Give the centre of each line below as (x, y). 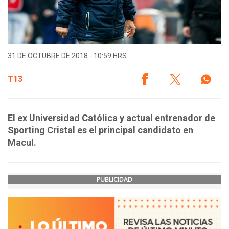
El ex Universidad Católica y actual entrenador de (111, 118)
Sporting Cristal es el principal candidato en (100, 130)
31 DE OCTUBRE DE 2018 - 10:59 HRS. (68, 56)
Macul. (22, 143)
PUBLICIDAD (114, 180)
